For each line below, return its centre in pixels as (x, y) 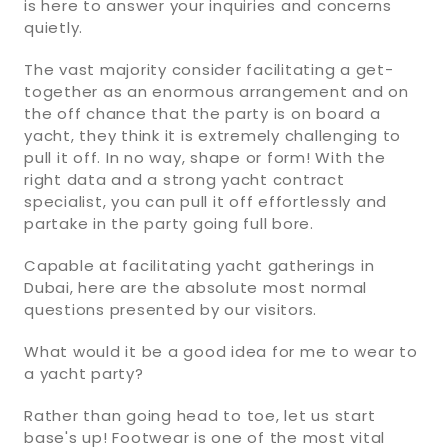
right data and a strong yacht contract (184, 179)
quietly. (53, 27)
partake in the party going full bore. (169, 223)
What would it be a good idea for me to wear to (221, 351)
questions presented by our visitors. (170, 309)
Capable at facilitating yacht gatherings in (199, 265)
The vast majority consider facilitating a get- (209, 69)
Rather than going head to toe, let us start (200, 415)
